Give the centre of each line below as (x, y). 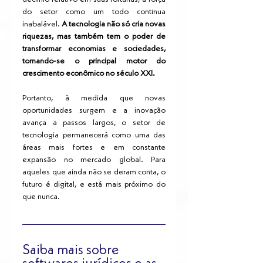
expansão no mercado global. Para (94, 160)
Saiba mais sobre (72, 251)
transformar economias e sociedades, (94, 49)
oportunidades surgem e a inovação (94, 111)
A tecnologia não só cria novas (114, 24)
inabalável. (42, 24)
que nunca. (41, 197)
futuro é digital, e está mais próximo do (94, 185)
